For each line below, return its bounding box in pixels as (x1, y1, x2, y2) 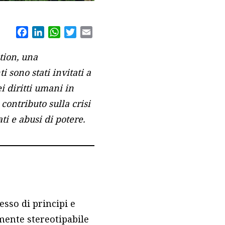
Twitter (76, 27, 105, 38)
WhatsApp (60, 27, 100, 38)
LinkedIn (44, 27, 79, 38)
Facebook (28, 27, 64, 38)
